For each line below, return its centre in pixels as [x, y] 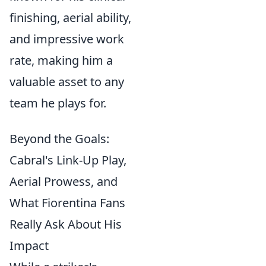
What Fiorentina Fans [67, 203]
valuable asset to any [67, 82]
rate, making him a [61, 60]
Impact [29, 246]
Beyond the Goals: [59, 139]
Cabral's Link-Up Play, [68, 160]
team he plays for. [58, 103]
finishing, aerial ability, [70, 18]
